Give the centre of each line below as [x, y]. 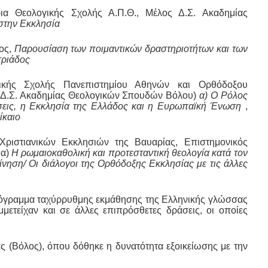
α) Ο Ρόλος [223, 96]
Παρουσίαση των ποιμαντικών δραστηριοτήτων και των [131, 49]
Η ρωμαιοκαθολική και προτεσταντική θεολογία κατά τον [129, 153]
